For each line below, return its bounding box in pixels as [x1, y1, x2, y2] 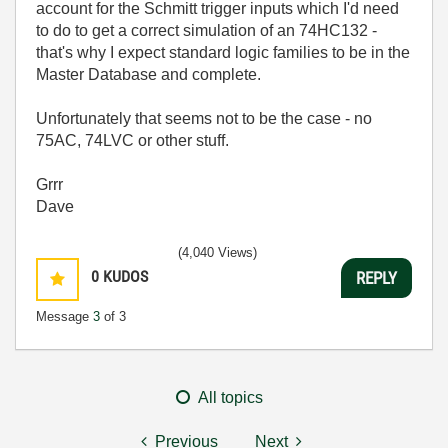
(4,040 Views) [178, 245, 257, 260]
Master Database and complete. [36, 66, 261, 83]
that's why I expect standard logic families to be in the [36, 44, 410, 61]
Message [36, 309, 93, 324]
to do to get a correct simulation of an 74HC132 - [36, 22, 377, 39]
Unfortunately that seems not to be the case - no [36, 110, 372, 127]
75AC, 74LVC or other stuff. [36, 132, 229, 149]
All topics [198, 389, 263, 406]
